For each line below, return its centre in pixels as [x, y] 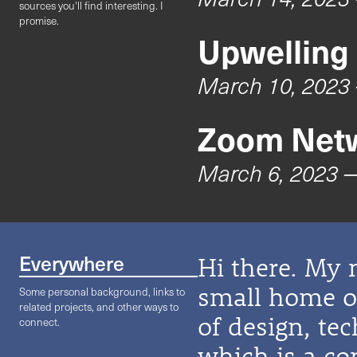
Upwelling [273, 50]
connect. [39, 322]
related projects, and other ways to [99, 307]
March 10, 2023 [273, 85]
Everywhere [72, 263]
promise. [39, 21]
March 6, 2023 [267, 173]
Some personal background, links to [102, 292]
